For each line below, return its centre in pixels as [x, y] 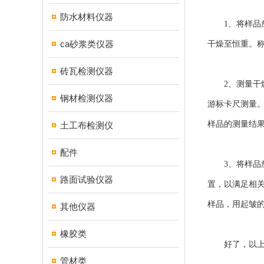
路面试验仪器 [87, 179]
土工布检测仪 [87, 125]
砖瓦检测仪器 [87, 71]
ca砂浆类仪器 [87, 44]
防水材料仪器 [87, 17]
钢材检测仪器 [87, 98]
